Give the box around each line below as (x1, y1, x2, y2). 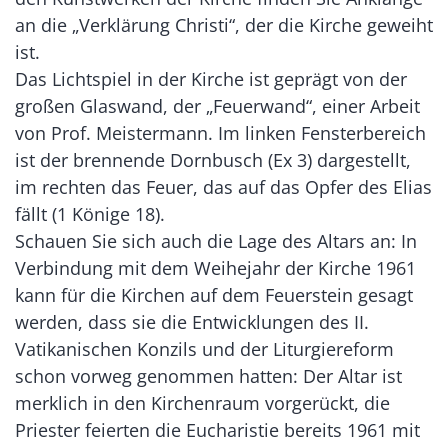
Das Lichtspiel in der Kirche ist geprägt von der (15, 67, 407, 92)
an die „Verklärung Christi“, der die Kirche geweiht (15, 13, 433, 38)
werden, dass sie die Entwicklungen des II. (15, 310, 369, 335)
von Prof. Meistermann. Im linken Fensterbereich (15, 121, 426, 146)
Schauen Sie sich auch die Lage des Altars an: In (15, 229, 417, 254)
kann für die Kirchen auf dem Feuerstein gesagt (15, 283, 413, 308)
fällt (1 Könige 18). (15, 202, 165, 227)
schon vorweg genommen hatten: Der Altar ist (15, 364, 402, 389)
